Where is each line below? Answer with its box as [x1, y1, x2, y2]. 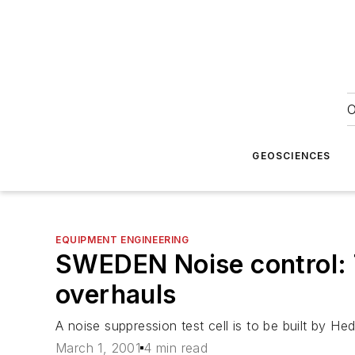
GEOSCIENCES [252, 150, 331, 162]
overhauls [55, 279, 177, 310]
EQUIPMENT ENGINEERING [55, 234, 189, 246]
